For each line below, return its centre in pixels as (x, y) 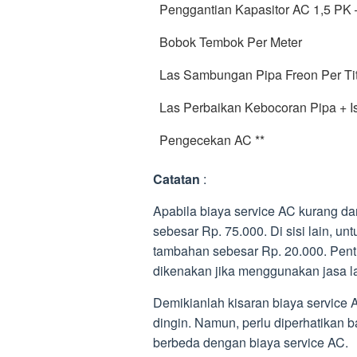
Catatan (177, 179)
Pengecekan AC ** (212, 140)
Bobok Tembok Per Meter (231, 42)
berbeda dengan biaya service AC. (251, 342)
